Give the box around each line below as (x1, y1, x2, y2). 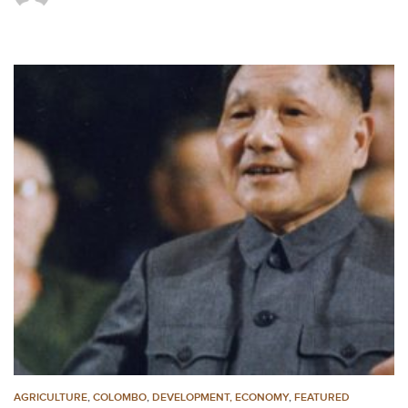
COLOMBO (93, 390, 147, 404)
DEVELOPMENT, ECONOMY (152, 390, 289, 404)
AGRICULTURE (14, 390, 87, 404)
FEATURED (294, 390, 350, 404)
